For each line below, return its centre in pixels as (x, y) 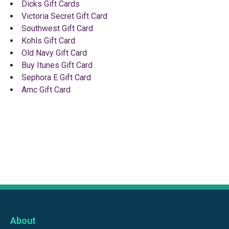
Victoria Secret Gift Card (64, 16)
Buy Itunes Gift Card (57, 65)
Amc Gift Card (46, 89)
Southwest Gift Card (57, 28)
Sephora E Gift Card (56, 77)
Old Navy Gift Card (54, 53)
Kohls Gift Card (48, 40)
